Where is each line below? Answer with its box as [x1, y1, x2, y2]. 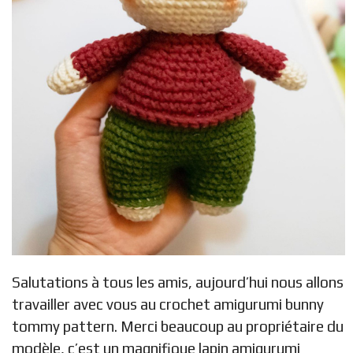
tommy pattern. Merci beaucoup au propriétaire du [12, 317, 344, 335]
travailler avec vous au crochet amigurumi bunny [12, 295, 324, 313]
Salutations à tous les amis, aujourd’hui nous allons [12, 273, 344, 291]
